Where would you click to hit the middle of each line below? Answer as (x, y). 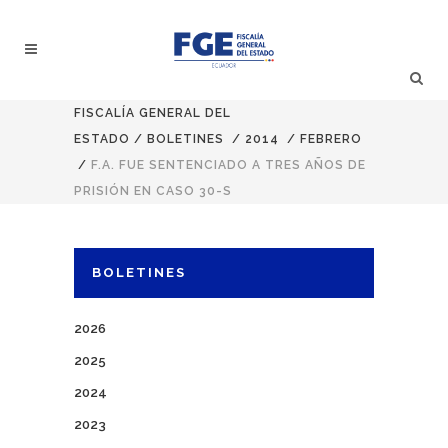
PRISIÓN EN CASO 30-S (153, 191)
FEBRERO (331, 139)
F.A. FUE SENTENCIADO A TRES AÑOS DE (228, 165)
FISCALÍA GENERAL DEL (152, 113)
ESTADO (102, 139)
